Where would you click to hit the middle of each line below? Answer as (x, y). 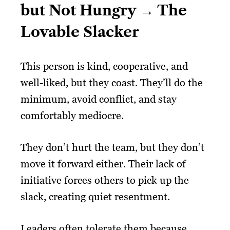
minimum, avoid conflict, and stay (99, 99)
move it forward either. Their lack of (103, 164)
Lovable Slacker (80, 32)
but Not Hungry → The (104, 10)
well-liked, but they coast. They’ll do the (112, 82)
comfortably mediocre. (72, 115)
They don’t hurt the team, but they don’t (112, 147)
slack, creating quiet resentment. (95, 196)
